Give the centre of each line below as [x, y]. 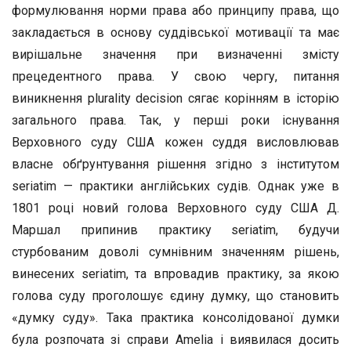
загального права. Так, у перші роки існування [175, 120]
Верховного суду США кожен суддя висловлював [175, 142]
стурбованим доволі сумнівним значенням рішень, [175, 252]
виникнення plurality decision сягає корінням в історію [175, 98]
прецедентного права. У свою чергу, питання [175, 76]
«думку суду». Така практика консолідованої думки [175, 318]
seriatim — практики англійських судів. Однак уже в [175, 186]
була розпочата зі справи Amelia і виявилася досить [175, 340]
